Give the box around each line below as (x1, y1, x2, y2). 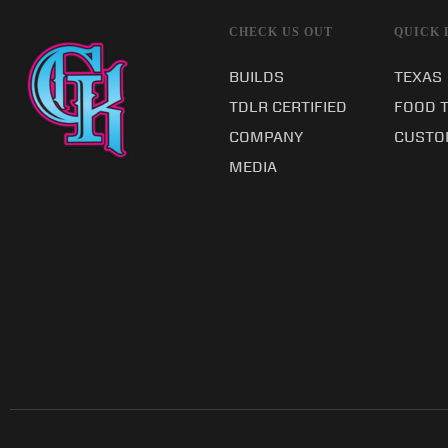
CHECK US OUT (228, 24, 333, 39)
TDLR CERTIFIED (228, 97, 347, 116)
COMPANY (228, 127, 303, 146)
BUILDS (228, 67, 284, 86)
